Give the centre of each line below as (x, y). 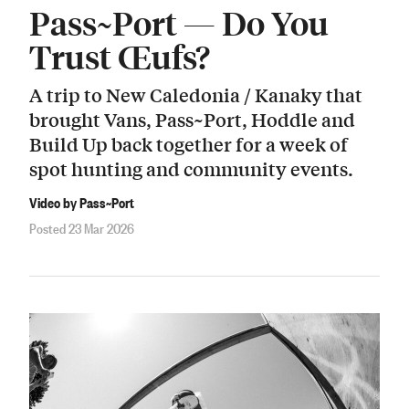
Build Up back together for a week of (189, 144)
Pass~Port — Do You (179, 23)
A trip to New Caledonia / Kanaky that (196, 95)
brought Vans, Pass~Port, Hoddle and (192, 120)
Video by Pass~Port (82, 202)
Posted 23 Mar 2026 (82, 228)
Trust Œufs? (120, 57)
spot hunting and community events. (191, 169)
